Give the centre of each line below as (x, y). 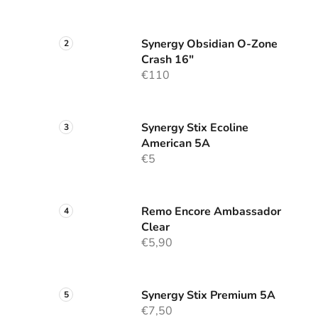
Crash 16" (168, 60)
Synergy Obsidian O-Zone (209, 44)
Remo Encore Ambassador (211, 212)
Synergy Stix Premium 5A (208, 296)
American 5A (176, 144)
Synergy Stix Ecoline (195, 128)
